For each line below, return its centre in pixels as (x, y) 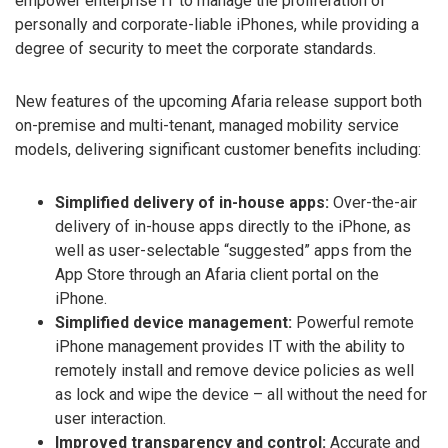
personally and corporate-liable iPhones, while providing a (217, 25)
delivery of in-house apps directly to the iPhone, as (233, 226)
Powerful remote (353, 322)
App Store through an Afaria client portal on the (217, 274)
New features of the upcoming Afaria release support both (218, 102)
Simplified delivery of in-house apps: (192, 202)
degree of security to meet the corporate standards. (195, 49)
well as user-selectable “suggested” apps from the (233, 250)
